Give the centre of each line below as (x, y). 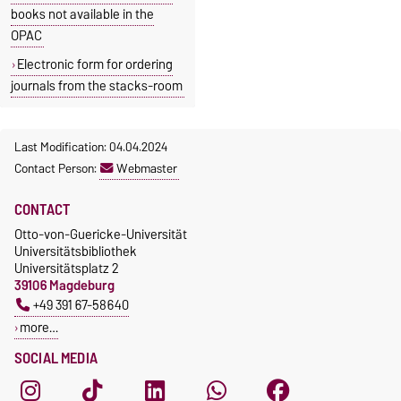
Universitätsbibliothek (76, 252)
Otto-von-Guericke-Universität (101, 235)
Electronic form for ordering (94, 65)
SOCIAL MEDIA (56, 358)
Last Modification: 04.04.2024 (91, 147)
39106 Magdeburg (64, 286)
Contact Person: (57, 169)
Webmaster (147, 169)
